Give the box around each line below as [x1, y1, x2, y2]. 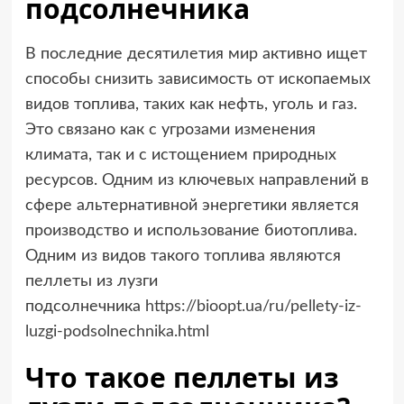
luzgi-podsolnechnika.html [24, 324, 209, 341]
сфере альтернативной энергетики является [24, 197, 359, 215]
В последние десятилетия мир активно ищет [24, 46, 367, 63]
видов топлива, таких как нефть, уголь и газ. [24, 96, 357, 114]
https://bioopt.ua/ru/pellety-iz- [144, 298, 362, 316]
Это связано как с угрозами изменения [24, 122, 316, 139]
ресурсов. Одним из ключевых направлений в [24, 172, 369, 189]
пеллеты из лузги [24, 273, 158, 290]
